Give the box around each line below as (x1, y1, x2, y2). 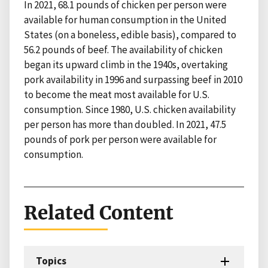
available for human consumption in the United (24, 13, 227, 27)
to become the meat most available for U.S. (24, 88, 209, 102)
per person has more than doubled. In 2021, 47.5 (24, 118, 226, 132)
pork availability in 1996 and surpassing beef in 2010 (24, 73, 242, 87)
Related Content (24, 201, 173, 226)
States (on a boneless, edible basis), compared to (24, 28, 236, 42)
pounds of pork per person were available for (24, 133, 217, 147)
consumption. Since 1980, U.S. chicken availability (24, 103, 236, 117)
